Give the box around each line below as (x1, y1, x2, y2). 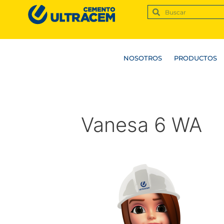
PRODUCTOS (173, 54, 217, 62)
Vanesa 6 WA (81, 112, 202, 137)
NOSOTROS (123, 54, 162, 62)
